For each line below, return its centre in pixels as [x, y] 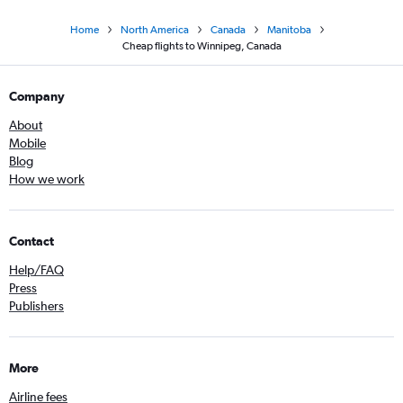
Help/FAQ [36, 270]
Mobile [27, 143]
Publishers [36, 306]
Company [37, 97]
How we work [47, 179]
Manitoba [289, 30]
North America [155, 30]
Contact [31, 242]
